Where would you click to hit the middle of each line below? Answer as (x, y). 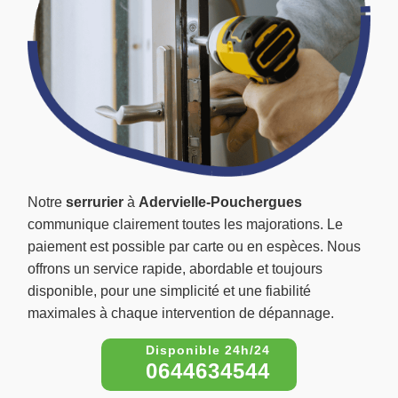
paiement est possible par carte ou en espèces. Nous (194, 247)
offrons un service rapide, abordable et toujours (175, 269)
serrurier (95, 203)
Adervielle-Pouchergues (220, 203)
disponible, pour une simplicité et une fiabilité (169, 291)
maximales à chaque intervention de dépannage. (181, 314)
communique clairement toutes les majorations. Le (185, 225)
